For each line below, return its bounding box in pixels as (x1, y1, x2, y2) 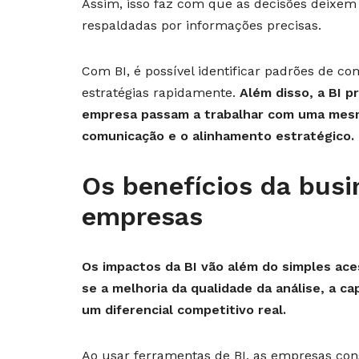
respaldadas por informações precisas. (82, 18, 321, 34)
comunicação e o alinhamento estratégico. (82, 128, 354, 144)
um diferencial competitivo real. (82, 302, 286, 318)
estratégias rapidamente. (82, 85, 240, 101)
